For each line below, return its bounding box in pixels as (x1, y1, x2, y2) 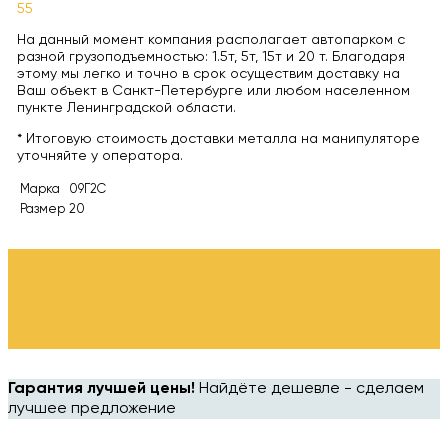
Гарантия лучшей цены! (8, 381, 195, 398)
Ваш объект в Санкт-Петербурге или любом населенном (16, 83, 410, 98)
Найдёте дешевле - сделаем (195, 381, 424, 398)
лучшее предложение (8, 401, 176, 418)
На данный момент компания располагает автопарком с (16, 32, 405, 47)
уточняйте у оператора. (16, 148, 183, 163)
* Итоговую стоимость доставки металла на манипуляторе (16, 131, 420, 146)
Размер (19, 202, 65, 216)
